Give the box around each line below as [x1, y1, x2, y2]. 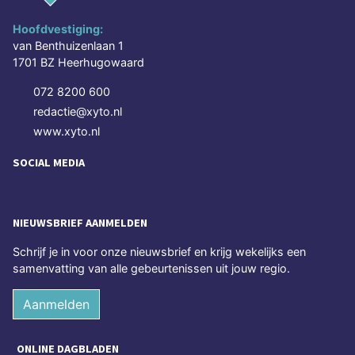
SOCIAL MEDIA [13, 155, 85, 170]
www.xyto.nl [33, 124, 100, 138]
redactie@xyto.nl [33, 104, 122, 118]
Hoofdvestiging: [13, 21, 103, 36]
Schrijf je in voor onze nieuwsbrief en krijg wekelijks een [13, 244, 306, 258]
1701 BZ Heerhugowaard [13, 55, 144, 69]
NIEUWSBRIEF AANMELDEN [13, 215, 147, 230]
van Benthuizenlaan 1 [13, 38, 124, 52]
